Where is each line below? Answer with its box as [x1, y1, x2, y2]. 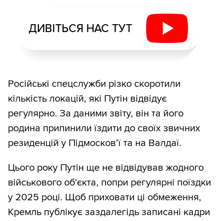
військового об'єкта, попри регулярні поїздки [8, 176, 211, 188]
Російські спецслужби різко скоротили [8, 77, 181, 90]
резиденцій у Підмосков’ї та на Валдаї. [8, 137, 182, 149]
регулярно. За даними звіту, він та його [8, 107, 184, 119]
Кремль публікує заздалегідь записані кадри [8, 206, 210, 218]
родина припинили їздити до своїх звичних [8, 122, 200, 134]
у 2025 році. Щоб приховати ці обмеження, [8, 191, 201, 203]
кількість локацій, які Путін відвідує [8, 92, 167, 105]
